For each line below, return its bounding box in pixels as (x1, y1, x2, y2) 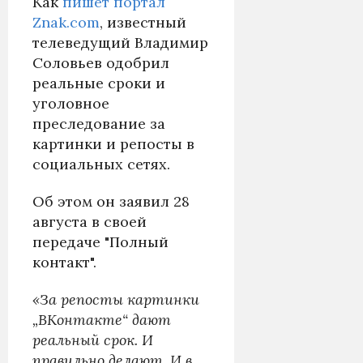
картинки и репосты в (32, 135, 194, 154)
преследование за (32, 114, 165, 134)
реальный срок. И (32, 331, 153, 350)
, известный (100, 13, 186, 32)
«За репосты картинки (32, 290, 199, 310)
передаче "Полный (32, 233, 169, 252)
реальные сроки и (32, 74, 165, 93)
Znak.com (32, 13, 100, 32)
